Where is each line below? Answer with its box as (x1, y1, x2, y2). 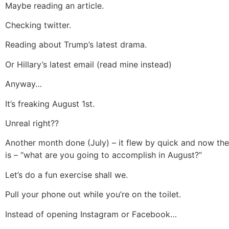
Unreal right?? (5, 118, 59, 128)
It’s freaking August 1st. (5, 98, 95, 109)
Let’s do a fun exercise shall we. (5, 169, 128, 180)
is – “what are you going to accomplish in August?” (5, 150, 202, 161)
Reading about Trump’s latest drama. (5, 39, 147, 50)
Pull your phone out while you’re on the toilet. (5, 189, 181, 200)
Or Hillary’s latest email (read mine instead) (5, 59, 174, 70)
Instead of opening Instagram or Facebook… (5, 209, 177, 219)
